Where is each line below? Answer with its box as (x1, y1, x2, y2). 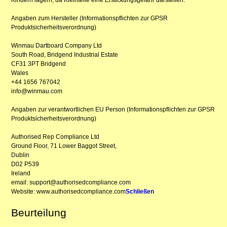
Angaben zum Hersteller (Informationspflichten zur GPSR (11, 14, 168, 22)
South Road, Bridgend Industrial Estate (11, 51, 119, 58)
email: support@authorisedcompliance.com (11, 178, 131, 186)
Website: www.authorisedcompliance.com (11, 187, 126, 195)
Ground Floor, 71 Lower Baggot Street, (11, 142, 117, 149)
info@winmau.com (11, 87, 63, 95)
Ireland (11, 169, 31, 177)
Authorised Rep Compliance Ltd (11, 133, 100, 140)
